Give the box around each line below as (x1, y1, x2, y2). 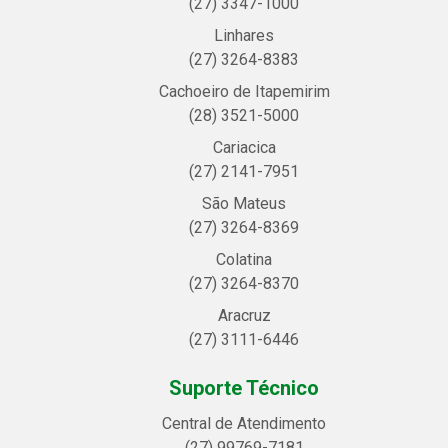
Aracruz (217, 306, 271, 325)
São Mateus (202, 194, 286, 213)
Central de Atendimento (162, 414, 326, 433)
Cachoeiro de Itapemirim (158, 82, 330, 101)
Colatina (216, 250, 272, 269)
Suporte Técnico (169, 376, 319, 400)
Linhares (214, 26, 274, 45)
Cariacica (212, 138, 276, 157)
